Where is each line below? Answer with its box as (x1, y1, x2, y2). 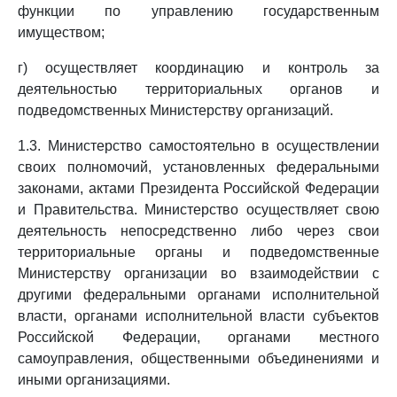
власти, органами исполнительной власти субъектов (18, 308, 379, 323)
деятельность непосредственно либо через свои (18, 223, 379, 238)
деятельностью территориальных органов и (18, 82, 379, 97)
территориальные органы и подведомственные (18, 245, 379, 260)
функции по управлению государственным (18, 4, 379, 19)
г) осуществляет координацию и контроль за (18, 60, 379, 75)
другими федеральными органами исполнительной (18, 287, 379, 302)
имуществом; (18, 25, 105, 40)
